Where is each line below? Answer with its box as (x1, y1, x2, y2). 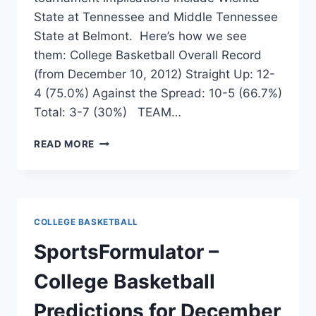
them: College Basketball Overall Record (34, 48, 262, 63)
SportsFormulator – (34, 240, 219, 265)
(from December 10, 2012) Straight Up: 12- (34, 67, 275, 82)
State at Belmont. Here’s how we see (34, 29, 247, 44)
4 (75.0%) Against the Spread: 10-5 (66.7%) (34, 86, 282, 101)
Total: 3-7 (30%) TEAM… (34, 105, 181, 120)
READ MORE (34, 138, 95, 150)
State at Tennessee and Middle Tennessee (34, 10, 278, 25)
